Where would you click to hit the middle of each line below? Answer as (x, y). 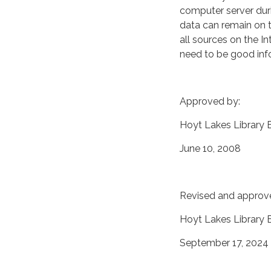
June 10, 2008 (210, 148)
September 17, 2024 (224, 243)
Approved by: (210, 101)
